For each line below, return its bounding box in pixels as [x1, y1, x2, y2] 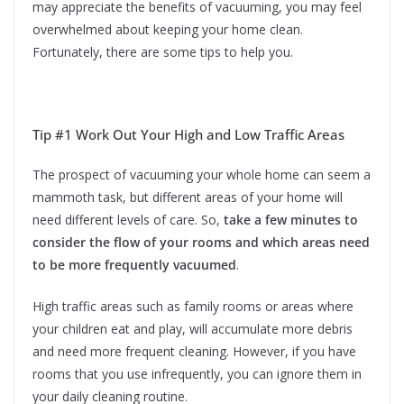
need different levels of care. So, [32, 211, 224, 229]
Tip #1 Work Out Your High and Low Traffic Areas [32, 125, 344, 144]
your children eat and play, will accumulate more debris [32, 320, 353, 338]
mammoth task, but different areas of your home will [32, 188, 343, 207]
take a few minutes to [224, 211, 358, 229]
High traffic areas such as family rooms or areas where [32, 298, 353, 316]
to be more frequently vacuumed [32, 256, 236, 274]
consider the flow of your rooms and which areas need [32, 234, 370, 252]
